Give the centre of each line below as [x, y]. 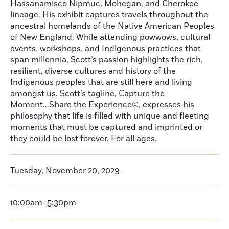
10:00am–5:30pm [43, 203]
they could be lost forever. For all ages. [85, 139]
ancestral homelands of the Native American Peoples [112, 26]
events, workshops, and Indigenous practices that [106, 49]
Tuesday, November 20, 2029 [65, 171]
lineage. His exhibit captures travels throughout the [109, 15]
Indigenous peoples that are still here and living [101, 82]
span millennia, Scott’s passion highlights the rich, [107, 60]
